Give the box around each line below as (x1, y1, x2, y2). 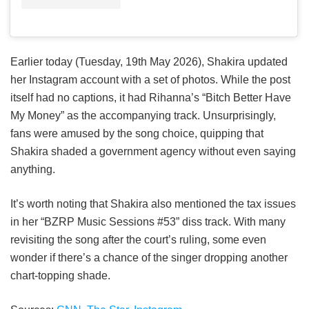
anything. (10, 163, 55, 175)
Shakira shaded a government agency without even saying (10, 145, 296, 157)
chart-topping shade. (10, 269, 110, 281)
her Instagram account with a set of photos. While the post (10, 73, 290, 86)
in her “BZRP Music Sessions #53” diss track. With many (10, 215, 286, 228)
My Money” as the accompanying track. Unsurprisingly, (10, 109, 276, 121)
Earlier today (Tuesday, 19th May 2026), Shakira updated (10, 55, 288, 68)
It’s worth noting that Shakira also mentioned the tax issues (10, 197, 296, 210)
